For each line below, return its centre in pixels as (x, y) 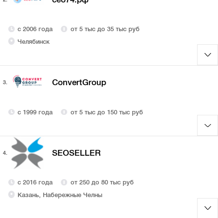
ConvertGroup (79, 82)
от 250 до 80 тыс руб (102, 182)
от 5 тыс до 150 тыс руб (107, 112)
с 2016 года (35, 182)
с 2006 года (35, 29)
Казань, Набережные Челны (60, 195)
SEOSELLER (76, 153)
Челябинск (34, 41)
